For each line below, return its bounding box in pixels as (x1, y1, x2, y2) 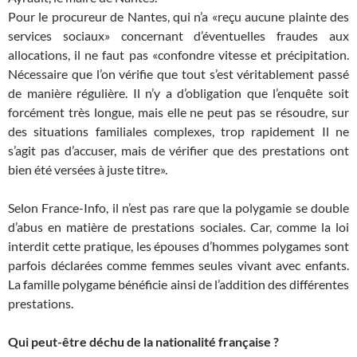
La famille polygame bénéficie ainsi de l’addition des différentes (8, 277, 349, 292)
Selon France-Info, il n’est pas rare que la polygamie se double (8, 200, 349, 215)
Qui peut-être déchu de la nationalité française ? (8, 334, 279, 349)
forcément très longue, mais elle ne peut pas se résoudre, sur (8, 104, 349, 120)
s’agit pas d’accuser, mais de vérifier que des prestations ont (8, 143, 349, 158)
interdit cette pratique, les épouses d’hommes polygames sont (8, 238, 349, 253)
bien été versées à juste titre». (8, 162, 167, 177)
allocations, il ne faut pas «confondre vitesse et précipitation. (8, 47, 349, 62)
